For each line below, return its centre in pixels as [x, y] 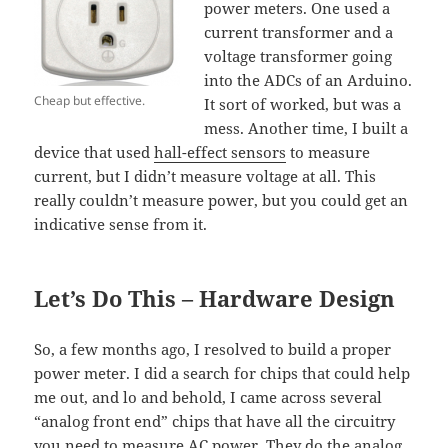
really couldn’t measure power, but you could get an [221, 200]
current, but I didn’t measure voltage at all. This [205, 176]
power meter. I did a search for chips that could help [222, 373]
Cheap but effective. [90, 101]
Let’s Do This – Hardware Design [215, 298]
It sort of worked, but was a [303, 104]
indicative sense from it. [121, 224]
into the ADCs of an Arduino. [308, 80]
